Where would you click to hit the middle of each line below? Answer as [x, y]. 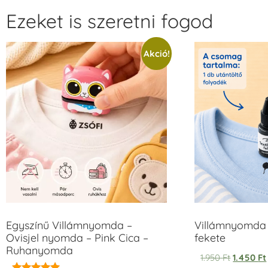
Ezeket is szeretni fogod [109, 21]
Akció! [156, 53]
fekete [210, 237]
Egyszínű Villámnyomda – [69, 225]
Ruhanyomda [39, 250]
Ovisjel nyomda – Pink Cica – [77, 237]
